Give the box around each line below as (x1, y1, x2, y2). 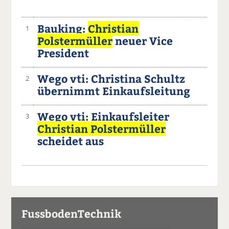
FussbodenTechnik (21, 206, 122, 221)
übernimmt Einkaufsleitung (37, 83, 191, 99)
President (37, 45, 89, 61)
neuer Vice (112, 33, 173, 49)
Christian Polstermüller (37, 121, 166, 136)
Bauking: (37, 21, 88, 36)
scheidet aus (37, 133, 104, 149)
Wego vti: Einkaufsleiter (37, 109, 170, 124)
